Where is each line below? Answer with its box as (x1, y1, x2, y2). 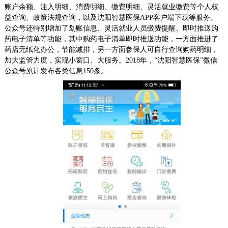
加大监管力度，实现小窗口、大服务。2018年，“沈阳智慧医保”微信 (4, 56, 217, 65)
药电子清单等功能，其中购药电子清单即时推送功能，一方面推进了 (4, 35, 218, 43)
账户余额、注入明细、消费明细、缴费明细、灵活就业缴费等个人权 (4, 3, 218, 11)
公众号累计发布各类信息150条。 (4, 67, 113, 75)
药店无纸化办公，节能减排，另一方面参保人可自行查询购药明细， (4, 46, 218, 54)
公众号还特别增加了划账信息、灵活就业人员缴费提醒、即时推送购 (4, 24, 218, 33)
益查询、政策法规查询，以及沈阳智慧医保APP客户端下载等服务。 (4, 14, 217, 22)
